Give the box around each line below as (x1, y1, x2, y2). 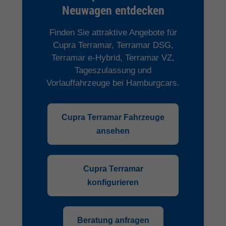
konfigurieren (87, 178, 139, 187)
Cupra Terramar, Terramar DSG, (52, 40, 174, 50)
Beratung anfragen (77, 215, 149, 224)
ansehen (96, 126, 130, 135)
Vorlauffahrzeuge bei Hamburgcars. (46, 78, 180, 88)
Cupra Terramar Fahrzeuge (62, 112, 164, 122)
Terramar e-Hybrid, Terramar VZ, (51, 52, 175, 63)
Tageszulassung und (75, 65, 151, 75)
